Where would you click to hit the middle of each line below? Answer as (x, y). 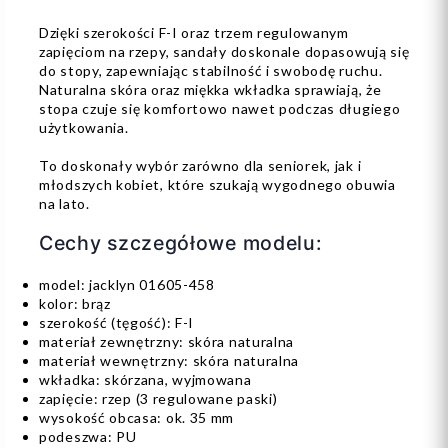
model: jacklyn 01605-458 (127, 284)
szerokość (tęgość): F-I (117, 322)
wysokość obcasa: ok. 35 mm (137, 417)
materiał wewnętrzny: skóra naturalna (169, 360)
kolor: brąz (75, 303)
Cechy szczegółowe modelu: (181, 242)
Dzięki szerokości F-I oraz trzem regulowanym (194, 32)
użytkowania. (84, 127)
